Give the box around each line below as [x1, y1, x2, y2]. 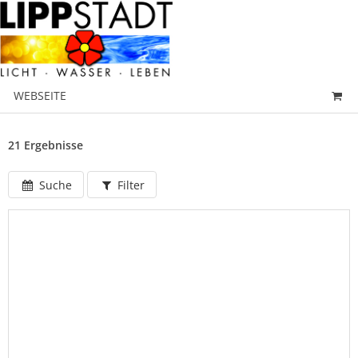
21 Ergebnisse [8, 137, 83, 153]
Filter [114, 177, 145, 193]
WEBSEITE [14, 87, 66, 103]
